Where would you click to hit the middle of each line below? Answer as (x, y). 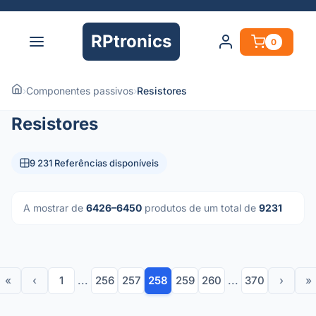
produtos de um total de (200, 208)
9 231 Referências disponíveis (94, 163)
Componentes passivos (80, 91)
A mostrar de (55, 208)
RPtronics (131, 41)
